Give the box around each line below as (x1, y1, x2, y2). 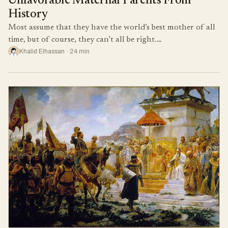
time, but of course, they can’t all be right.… (8, 35, 162, 44)
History (8, 8, 48, 20)
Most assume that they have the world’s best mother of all (8, 23, 215, 32)
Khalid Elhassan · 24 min (19, 47, 90, 55)
